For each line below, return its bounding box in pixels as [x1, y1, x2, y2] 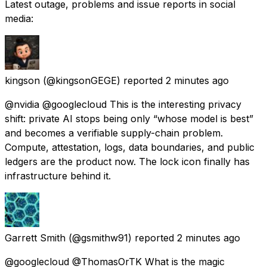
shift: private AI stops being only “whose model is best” [5, 112, 253, 125]
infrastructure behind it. [5, 169, 111, 182]
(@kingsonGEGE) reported [43, 74, 163, 86]
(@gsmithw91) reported [69, 231, 174, 244]
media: [5, 12, 33, 24]
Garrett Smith [5, 231, 66, 244]
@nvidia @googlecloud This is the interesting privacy [5, 98, 241, 110]
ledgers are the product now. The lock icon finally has [5, 155, 250, 167]
